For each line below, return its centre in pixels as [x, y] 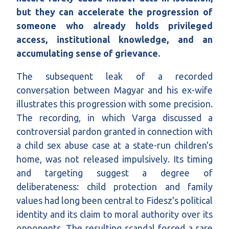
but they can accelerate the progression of [114, 12]
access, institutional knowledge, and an [114, 40]
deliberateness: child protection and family [114, 187]
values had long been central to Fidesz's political [114, 201]
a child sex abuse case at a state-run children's [114, 145]
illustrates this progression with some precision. [114, 104]
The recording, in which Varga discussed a [114, 118]
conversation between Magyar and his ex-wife [114, 90]
